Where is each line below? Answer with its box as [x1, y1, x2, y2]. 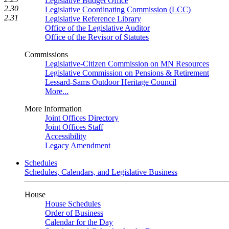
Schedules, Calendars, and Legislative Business [25, 168, 177, 176]
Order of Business [45, 209, 103, 217]
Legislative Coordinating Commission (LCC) [45, 5, 191, 14]
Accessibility [45, 132, 86, 141]
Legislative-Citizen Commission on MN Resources [45, 59, 209, 68]
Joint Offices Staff [45, 123, 103, 131]
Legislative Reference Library [45, 14, 141, 23]
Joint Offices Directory [45, 113, 119, 122]
